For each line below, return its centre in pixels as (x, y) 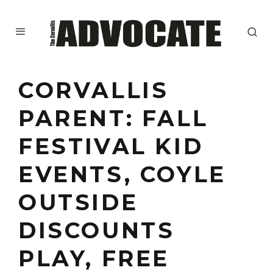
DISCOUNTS (97, 231)
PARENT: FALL (113, 119)
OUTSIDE (78, 203)
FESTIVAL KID (111, 147)
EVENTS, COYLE (122, 175)
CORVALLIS (94, 90)
